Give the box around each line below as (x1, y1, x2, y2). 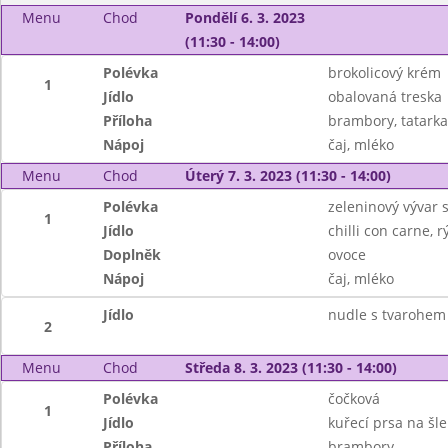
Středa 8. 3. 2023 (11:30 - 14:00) (184, 358, 397, 377)
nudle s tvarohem (327, 305, 446, 324)
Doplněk (103, 245, 162, 264)
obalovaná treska (327, 87, 442, 106)
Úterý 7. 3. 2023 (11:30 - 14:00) (184, 166, 391, 185)
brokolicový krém (327, 63, 441, 82)
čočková (327, 389, 380, 408)
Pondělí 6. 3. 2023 (184, 8, 305, 27)
